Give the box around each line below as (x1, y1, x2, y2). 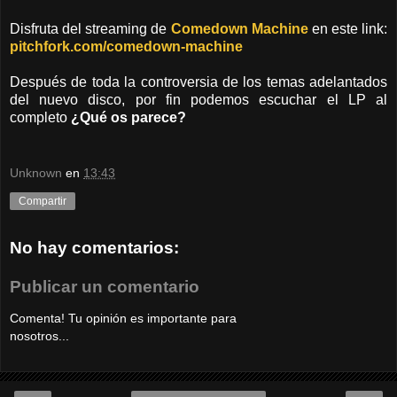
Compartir (19, 195, 66, 208)
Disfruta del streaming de (10, 20, 171, 36)
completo (10, 109, 71, 125)
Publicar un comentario (10, 276, 199, 296)
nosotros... (10, 329, 69, 344)
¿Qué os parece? (71, 109, 186, 125)
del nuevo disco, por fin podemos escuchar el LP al (10, 91, 387, 107)
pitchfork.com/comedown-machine (10, 38, 243, 54)
